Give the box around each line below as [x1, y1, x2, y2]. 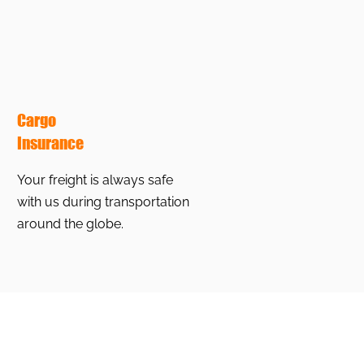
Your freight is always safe [17, 172, 173, 188]
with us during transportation [17, 194, 189, 210]
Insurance [17, 133, 84, 153]
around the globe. [17, 216, 123, 232]
